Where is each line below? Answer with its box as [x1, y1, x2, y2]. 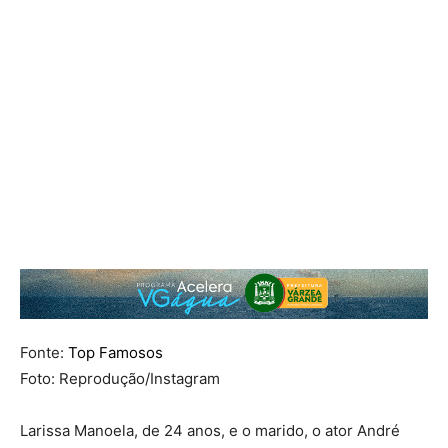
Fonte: [20, 343, 68, 363]
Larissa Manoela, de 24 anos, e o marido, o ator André [20, 421, 400, 441]
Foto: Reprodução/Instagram [20, 369, 220, 389]
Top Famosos [68, 343, 163, 363]
